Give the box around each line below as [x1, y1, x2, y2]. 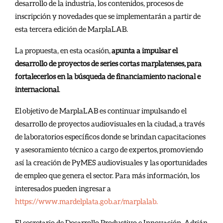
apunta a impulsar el [111, 45, 178, 55]
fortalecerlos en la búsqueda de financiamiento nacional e [15, 71, 201, 81]
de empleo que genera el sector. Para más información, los [15, 170, 200, 180]
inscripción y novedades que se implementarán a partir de [15, 11, 201, 20]
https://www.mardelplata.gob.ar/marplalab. [15, 196, 158, 206]
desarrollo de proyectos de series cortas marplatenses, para [15, 58, 202, 68]
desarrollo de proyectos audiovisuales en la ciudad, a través [15, 118, 205, 128]
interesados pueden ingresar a [15, 183, 112, 193]
